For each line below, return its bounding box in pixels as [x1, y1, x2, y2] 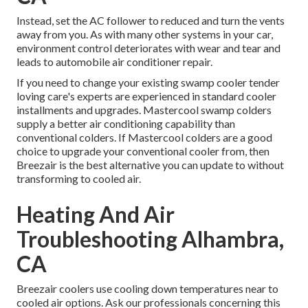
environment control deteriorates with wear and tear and [16, 41, 280, 55]
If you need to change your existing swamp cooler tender [16, 76, 280, 89]
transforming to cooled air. [16, 172, 141, 186]
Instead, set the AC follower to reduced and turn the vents [16, 14, 285, 27]
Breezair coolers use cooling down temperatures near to [16, 282, 278, 296]
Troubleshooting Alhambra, [16, 225, 284, 253]
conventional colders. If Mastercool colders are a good [16, 131, 272, 144]
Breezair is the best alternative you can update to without [16, 158, 284, 172]
